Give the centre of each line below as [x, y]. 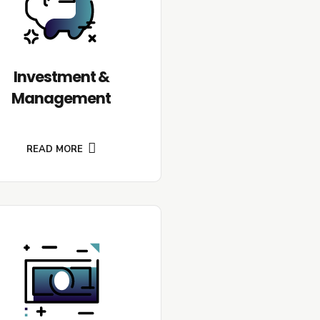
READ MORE [55, 149]
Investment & [61, 77]
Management [61, 99]
